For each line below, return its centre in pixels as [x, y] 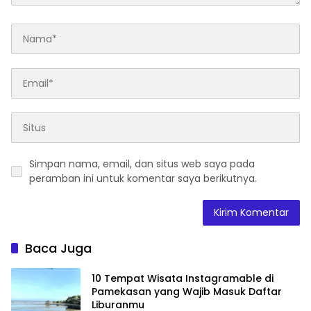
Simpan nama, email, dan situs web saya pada [142, 164]
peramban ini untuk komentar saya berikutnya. [143, 179]
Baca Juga [58, 249]
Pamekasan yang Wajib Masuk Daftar [187, 291]
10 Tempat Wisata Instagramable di [183, 278]
